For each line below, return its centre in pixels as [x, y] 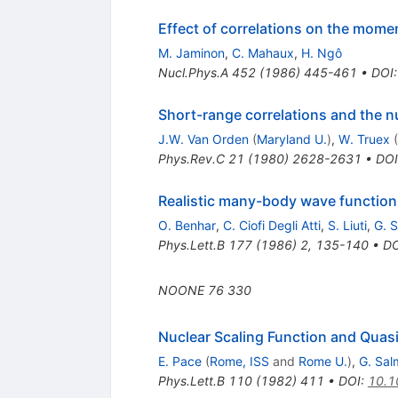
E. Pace [179, 361]
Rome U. [322, 361]
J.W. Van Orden [203, 139]
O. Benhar [187, 225]
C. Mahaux [263, 52]
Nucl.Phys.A [193, 72]
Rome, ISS [239, 361]
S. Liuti [347, 225]
